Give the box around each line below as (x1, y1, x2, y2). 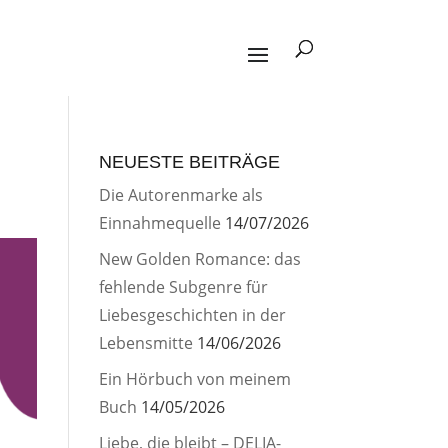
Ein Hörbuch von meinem (98, 368, 291, 390)
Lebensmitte (98, 332, 193, 354)
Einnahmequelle (98, 212, 221, 234)
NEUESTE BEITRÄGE (98, 152, 280, 172)
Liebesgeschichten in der (98, 304, 286, 326)
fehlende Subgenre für (98, 276, 268, 298)
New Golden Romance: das (98, 248, 301, 270)
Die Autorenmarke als (98, 184, 263, 206)
